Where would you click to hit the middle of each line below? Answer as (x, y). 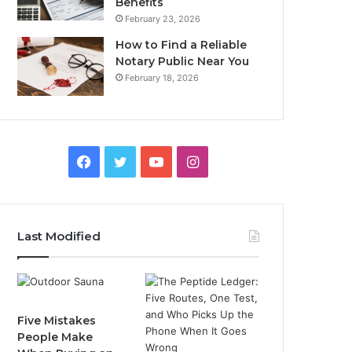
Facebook (123, 161)
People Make (55, 337)
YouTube (191, 161)
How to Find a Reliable (181, 45)
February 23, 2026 (163, 19)
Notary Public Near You (183, 61)
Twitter (150, 161)
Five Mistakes (57, 321)
